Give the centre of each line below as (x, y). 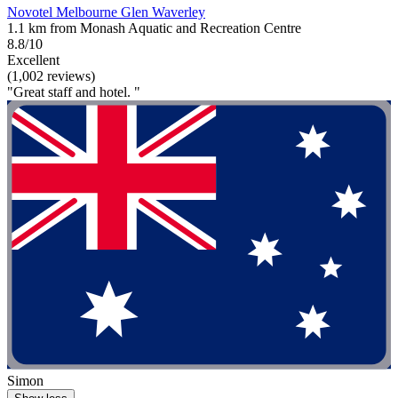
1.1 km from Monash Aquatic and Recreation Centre (154, 28)
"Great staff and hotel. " (74, 92)
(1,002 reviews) (51, 76)
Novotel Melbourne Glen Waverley (106, 12)
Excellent (33, 60)
